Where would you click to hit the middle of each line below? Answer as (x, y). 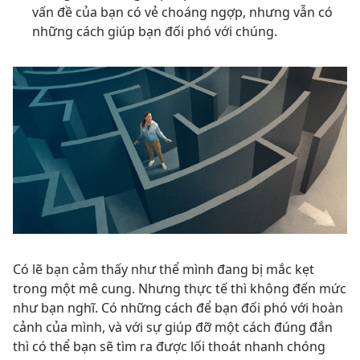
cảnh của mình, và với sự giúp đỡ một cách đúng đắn (173, 327)
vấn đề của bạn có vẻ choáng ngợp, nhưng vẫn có (182, 12)
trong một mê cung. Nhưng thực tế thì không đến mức (180, 288)
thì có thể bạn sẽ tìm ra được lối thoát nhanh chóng (169, 346)
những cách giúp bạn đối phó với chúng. (155, 31)
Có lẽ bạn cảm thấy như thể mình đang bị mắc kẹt (164, 269)
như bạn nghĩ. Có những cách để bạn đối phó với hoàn (178, 308)
